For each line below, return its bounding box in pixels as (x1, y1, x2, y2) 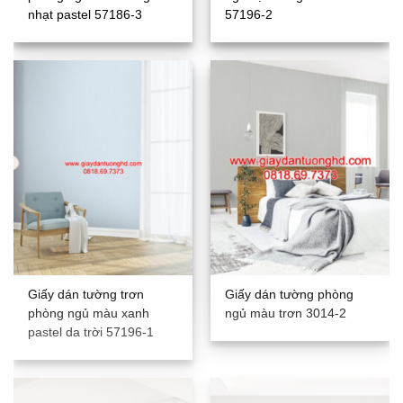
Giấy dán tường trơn (28, 287, 145, 301)
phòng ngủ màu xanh (28, 306, 150, 320)
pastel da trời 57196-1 (28, 325, 155, 339)
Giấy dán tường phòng (225, 287, 354, 301)
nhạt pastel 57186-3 (28, 7, 143, 22)
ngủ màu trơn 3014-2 (225, 306, 347, 320)
